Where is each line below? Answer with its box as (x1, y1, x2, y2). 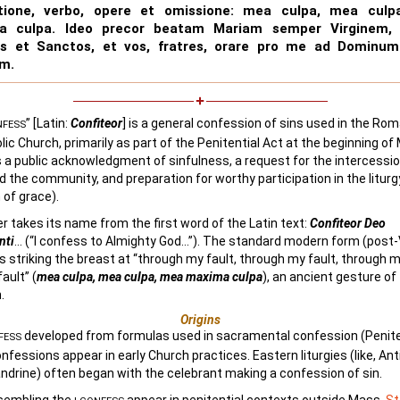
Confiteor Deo (310, 216, 386, 230)
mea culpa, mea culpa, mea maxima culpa (37, 270, 262, 284)
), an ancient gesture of (262, 270, 396, 284)
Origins (179, 312, 221, 327)
